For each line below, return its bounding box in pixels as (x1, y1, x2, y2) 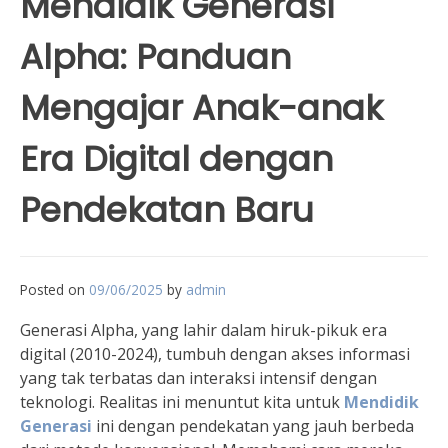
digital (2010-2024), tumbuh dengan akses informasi (20, 343, 410, 366)
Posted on (20, 280, 89, 300)
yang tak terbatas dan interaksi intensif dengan (20, 367, 377, 390)
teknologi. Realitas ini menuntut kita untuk (20, 391, 344, 414)
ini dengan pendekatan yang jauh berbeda (92, 415, 414, 438)
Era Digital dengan (20, 135, 333, 184)
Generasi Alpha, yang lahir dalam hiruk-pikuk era (20, 319, 387, 342)
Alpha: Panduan (20, 33, 291, 82)
